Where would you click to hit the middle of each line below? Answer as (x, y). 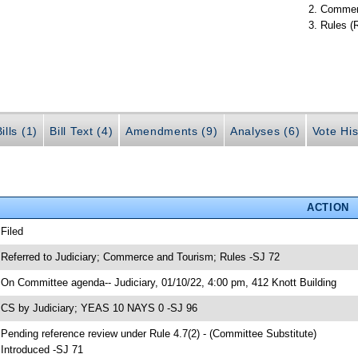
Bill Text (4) (82, 131)
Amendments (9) (171, 131)
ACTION (328, 207)
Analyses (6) (265, 131)
